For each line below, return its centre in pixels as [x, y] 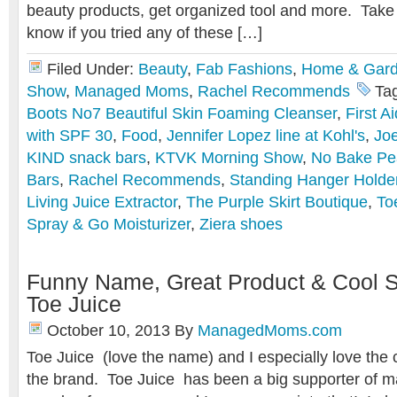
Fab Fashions [244, 69]
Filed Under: [93, 69]
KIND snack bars [86, 158]
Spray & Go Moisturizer [109, 224]
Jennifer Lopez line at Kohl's [266, 136]
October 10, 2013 [109, 331]
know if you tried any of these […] [144, 33]
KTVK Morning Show [229, 158]
